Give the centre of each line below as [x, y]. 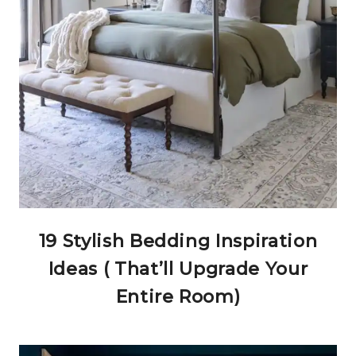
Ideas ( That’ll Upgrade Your [178, 269]
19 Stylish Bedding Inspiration [178, 241]
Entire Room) [178, 297]
